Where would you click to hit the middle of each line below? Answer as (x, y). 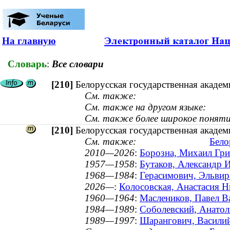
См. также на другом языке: (145, 107)
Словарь (27, 64)
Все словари (78, 64)
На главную (29, 41)
